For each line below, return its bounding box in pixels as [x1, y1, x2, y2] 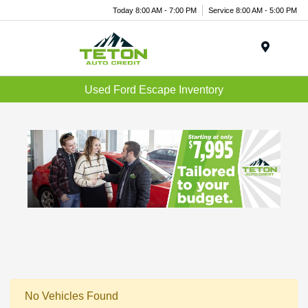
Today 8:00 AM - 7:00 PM [113, 5, 197, 14]
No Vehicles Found [25, 290, 118, 302]
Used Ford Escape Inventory [85, 83, 223, 96]
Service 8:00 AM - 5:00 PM [208, 5, 297, 14]
